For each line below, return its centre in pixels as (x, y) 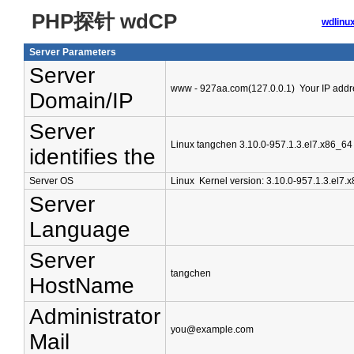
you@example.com (212, 330)
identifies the (92, 157)
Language (80, 230)
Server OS (51, 181)
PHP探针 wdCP (104, 21)
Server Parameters (73, 52)
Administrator (95, 316)
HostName (82, 286)
